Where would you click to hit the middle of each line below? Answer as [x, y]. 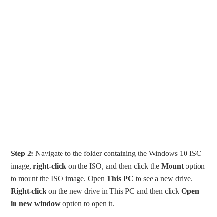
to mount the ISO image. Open [59, 179]
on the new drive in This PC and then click [114, 191]
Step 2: [23, 154]
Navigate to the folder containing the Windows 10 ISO [119, 154]
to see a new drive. [163, 179]
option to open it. [88, 204]
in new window [36, 204]
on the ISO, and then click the [114, 166]
